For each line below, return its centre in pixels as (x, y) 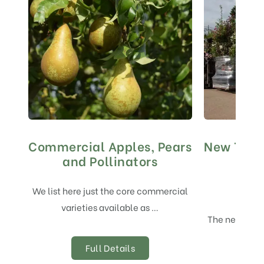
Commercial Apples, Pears (110, 146)
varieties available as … (110, 207)
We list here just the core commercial (110, 190)
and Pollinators (110, 160)
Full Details (110, 247)
